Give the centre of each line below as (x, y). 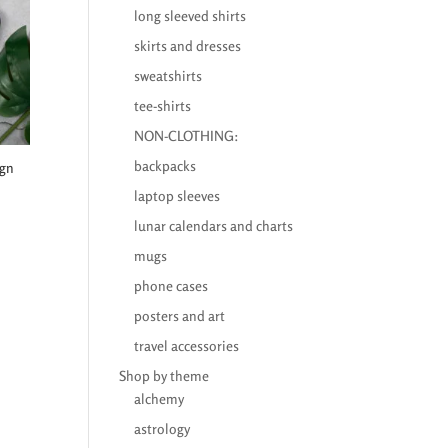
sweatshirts (168, 75)
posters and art (180, 315)
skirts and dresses (188, 45)
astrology (162, 428)
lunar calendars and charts (214, 225)
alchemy (159, 398)
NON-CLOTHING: (187, 135)
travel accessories (187, 345)
